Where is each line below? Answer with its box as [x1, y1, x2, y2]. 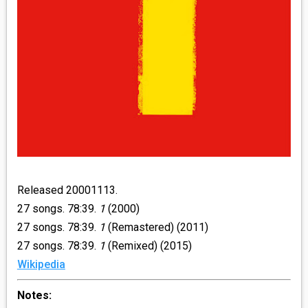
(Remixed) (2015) [104, 239, 192, 253]
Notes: [16, 289, 52, 302]
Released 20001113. [16, 184, 118, 197]
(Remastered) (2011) [104, 221, 208, 234]
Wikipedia [16, 258, 65, 272]
